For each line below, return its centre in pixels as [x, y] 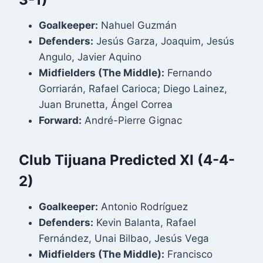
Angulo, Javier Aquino [90, 57]
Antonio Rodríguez [143, 207]
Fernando [188, 73]
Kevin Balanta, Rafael [145, 223]
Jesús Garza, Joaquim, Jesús [164, 41]
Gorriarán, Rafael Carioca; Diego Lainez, [133, 89]
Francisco [188, 254]
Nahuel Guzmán [137, 26]
